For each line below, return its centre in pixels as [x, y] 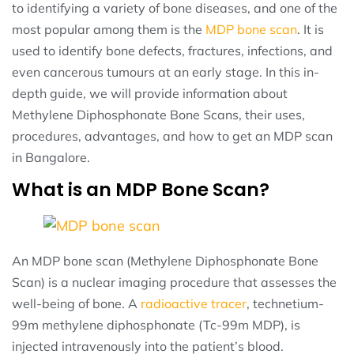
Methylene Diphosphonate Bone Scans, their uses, [158, 115]
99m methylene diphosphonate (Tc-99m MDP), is [156, 325]
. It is [311, 30]
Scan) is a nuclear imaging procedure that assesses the [174, 282]
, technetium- [285, 304]
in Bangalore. [51, 158]
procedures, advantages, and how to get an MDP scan [172, 136]
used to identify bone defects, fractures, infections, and [172, 51]
